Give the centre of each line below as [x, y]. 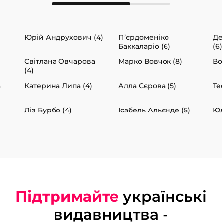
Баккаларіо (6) [144, 46]
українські [163, 197]
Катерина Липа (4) [58, 86]
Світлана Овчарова [60, 62]
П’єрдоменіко [144, 37]
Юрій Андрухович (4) [64, 37]
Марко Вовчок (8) [150, 62]
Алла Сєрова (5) [147, 86]
